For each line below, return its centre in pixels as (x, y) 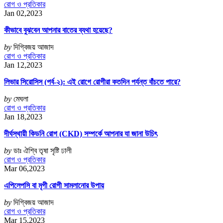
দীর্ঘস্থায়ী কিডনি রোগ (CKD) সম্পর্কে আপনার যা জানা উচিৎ (81, 134)
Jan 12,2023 (23, 65)
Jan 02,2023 (23, 13)
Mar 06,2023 (24, 169)
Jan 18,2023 (23, 117)
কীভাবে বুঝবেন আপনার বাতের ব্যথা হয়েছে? (58, 30)
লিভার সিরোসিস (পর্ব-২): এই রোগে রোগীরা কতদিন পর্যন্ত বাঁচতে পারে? (92, 82)
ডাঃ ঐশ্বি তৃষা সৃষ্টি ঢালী (43, 151)
